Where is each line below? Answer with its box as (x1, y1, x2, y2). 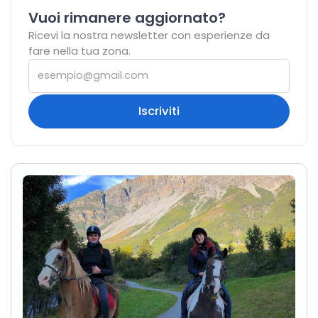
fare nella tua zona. (28, 43, 131, 58)
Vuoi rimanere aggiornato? (28, 7, 226, 28)
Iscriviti (138, 102, 180, 119)
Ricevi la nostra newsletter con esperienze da (28, 27, 270, 43)
